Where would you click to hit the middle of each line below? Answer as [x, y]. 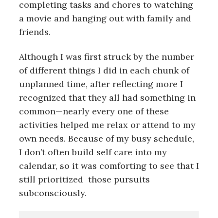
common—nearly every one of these [94, 111]
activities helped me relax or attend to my [107, 125]
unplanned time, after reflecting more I [101, 84]
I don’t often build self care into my [93, 152]
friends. [35, 32]
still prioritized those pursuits [84, 180]
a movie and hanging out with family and [105, 18]
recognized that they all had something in [107, 98]
